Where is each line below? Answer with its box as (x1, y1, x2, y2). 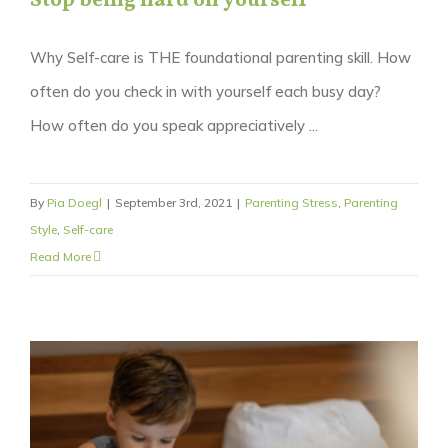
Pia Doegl (47, 194, 102, 210)
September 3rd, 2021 (115, 194, 232, 210)
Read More (30, 248, 91, 264)
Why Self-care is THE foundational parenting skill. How (30, 47, 411, 67)
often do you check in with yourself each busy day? (30, 81, 381, 101)
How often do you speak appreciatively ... (30, 115, 318, 135)
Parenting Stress (245, 194, 338, 210)
